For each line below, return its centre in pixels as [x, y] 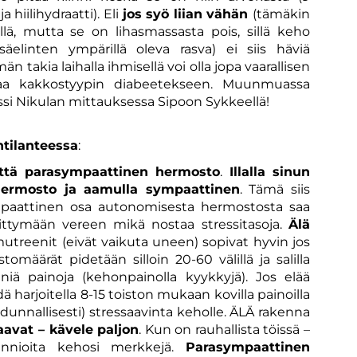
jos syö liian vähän [187, 14]
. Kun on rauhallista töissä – [225, 329]
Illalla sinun [269, 171]
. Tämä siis [275, 189]
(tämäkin [281, 14]
